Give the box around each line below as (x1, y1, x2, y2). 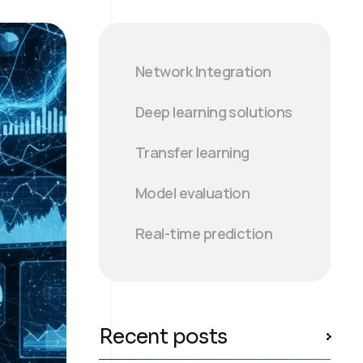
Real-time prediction (135, 223, 273, 243)
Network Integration (135, 62, 271, 81)
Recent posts (99, 323, 227, 349)
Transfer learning (135, 142, 250, 162)
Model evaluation (135, 182, 250, 203)
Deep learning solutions (135, 101, 293, 122)
